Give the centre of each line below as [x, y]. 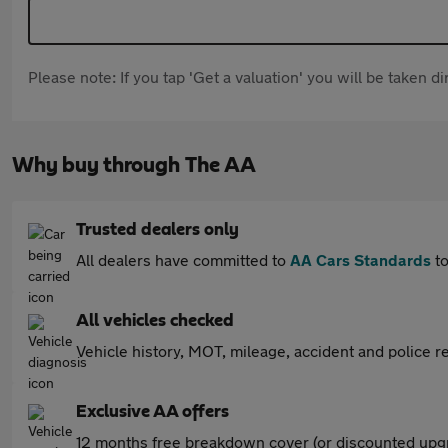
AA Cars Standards [360, 259]
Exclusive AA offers [152, 412]
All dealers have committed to [183, 259]
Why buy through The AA [134, 165]
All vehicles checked [155, 321]
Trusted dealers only [157, 230]
